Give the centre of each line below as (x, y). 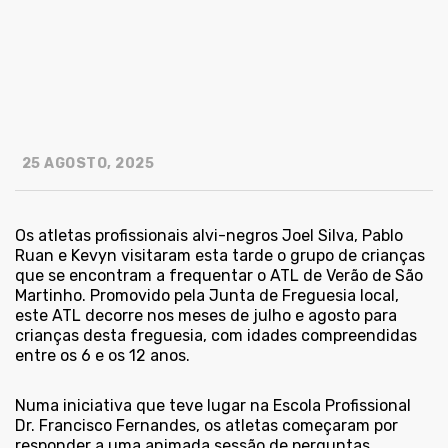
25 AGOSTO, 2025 (86, 164)
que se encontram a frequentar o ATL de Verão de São (219, 276)
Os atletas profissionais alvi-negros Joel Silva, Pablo (209, 236)
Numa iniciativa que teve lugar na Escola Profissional (213, 406)
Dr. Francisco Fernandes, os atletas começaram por (206, 426)
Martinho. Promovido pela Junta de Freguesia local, (207, 296)
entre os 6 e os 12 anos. (102, 356)
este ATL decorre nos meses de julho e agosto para (206, 316)
